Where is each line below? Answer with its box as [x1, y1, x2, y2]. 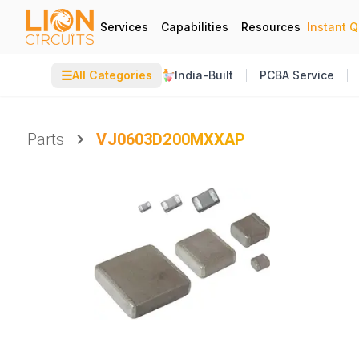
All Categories [72, 68, 152, 82]
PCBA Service [260, 68, 334, 82]
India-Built [175, 68, 233, 82]
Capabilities [161, 19, 228, 34]
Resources [241, 19, 301, 34]
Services [100, 19, 148, 34]
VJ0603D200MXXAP [96, 130, 246, 149]
